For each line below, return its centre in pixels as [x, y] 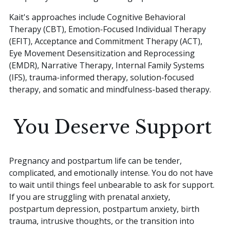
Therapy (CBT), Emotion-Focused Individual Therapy [107, 29]
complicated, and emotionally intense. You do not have [111, 173]
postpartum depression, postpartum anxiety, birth [104, 209]
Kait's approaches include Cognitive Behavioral [97, 17]
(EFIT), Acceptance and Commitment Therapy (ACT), [106, 41]
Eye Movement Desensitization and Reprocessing [102, 53]
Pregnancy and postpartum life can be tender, [95, 161]
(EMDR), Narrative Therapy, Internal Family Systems [107, 66]
